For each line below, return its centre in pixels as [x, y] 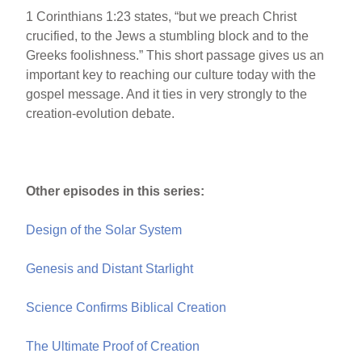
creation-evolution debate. [101, 113]
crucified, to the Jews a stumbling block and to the [168, 36]
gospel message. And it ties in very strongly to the [167, 94]
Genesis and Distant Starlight [110, 268]
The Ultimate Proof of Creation [113, 346]
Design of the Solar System [104, 229]
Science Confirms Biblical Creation [126, 307]
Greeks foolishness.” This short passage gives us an [175, 55]
